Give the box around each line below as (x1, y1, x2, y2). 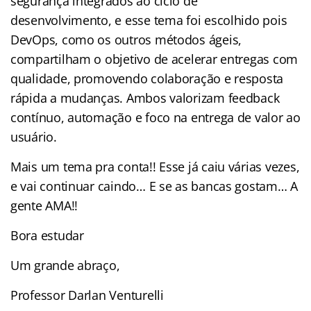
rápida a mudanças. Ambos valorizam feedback (10, 89, 280, 106)
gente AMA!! (10, 196, 78, 214)
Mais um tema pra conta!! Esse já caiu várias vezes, (10, 158, 300, 175)
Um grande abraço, (10, 256, 120, 274)
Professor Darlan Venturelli (10, 286, 164, 303)
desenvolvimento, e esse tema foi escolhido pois (10, 11, 287, 28)
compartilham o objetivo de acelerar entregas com (10, 50, 299, 67)
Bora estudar (10, 226, 84, 244)
